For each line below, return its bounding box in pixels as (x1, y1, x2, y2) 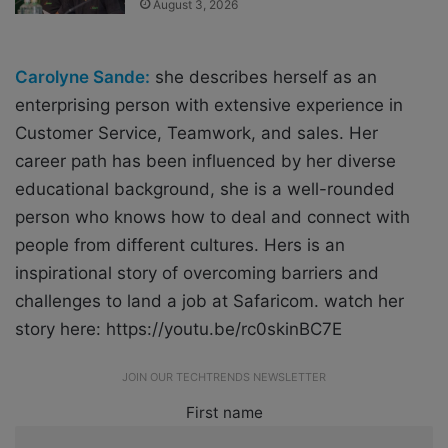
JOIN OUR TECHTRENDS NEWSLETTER (122, 369, 326, 384)
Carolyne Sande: (15, 66, 150, 87)
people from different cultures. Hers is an (15, 234, 345, 255)
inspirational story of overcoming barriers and (15, 262, 379, 283)
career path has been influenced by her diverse (15, 150, 396, 171)
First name (185, 402, 263, 422)
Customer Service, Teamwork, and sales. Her (15, 122, 378, 143)
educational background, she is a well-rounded (15, 178, 395, 199)
